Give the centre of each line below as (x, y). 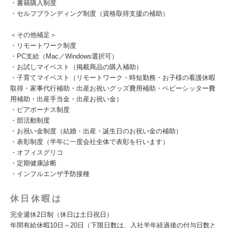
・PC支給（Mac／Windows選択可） (64, 56)
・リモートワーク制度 (43, 46)
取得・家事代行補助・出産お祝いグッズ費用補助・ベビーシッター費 (113, 88)
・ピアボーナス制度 (40, 110)
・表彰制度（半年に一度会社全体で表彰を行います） (90, 142)
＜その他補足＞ (33, 35)
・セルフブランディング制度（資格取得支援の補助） (90, 13)
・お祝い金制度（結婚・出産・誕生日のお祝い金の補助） (96, 131)
